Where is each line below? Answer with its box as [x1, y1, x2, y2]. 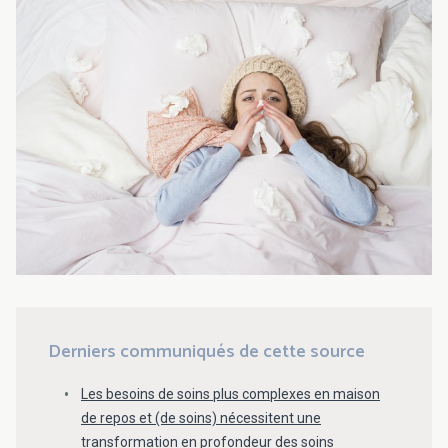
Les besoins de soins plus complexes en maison [81, 385, 380, 402]
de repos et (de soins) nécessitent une [81, 409, 321, 426]
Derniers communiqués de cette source [48, 336, 365, 367]
